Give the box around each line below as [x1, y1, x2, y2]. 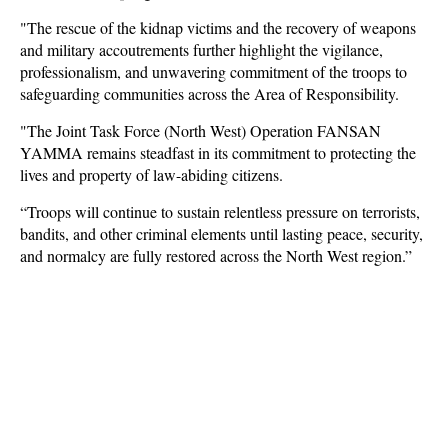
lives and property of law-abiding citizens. [20, 164, 288, 185]
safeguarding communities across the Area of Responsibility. [20, 83, 399, 104]
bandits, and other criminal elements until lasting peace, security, [20, 223, 423, 244]
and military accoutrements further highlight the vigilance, [20, 39, 383, 60]
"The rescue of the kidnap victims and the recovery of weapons [20, 17, 416, 38]
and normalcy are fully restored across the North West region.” [20, 245, 412, 266]
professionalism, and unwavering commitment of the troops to [20, 61, 407, 82]
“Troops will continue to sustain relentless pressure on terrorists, [20, 201, 420, 222]
